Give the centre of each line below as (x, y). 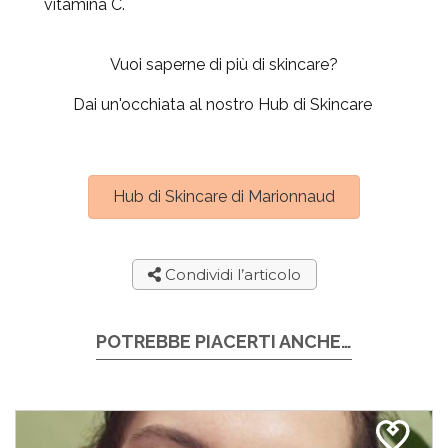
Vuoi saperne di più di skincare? (224, 65)
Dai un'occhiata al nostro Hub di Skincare (224, 105)
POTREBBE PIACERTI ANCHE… (224, 342)
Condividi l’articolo (230, 275)
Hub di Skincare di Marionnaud (224, 197)
